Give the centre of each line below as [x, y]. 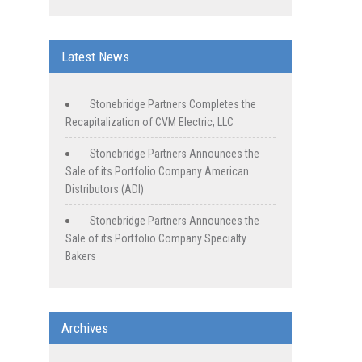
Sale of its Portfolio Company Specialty [156, 239]
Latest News [95, 57]
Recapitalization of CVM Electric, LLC [149, 122]
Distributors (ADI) [105, 189]
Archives [85, 328]
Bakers [81, 257]
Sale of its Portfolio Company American [157, 172]
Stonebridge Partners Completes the [173, 105]
